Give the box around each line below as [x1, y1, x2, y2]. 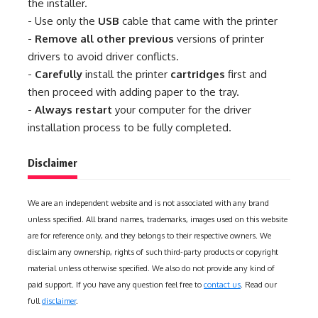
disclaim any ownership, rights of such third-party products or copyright [28, 246, 278, 257]
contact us [204, 279, 241, 290]
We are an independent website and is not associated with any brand [28, 197, 269, 208]
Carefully [35, 67, 82, 81]
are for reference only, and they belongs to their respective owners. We [28, 230, 271, 241]
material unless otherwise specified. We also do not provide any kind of [28, 263, 275, 273]
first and [225, 67, 267, 81]
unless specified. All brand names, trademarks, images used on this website [28, 214, 287, 224]
